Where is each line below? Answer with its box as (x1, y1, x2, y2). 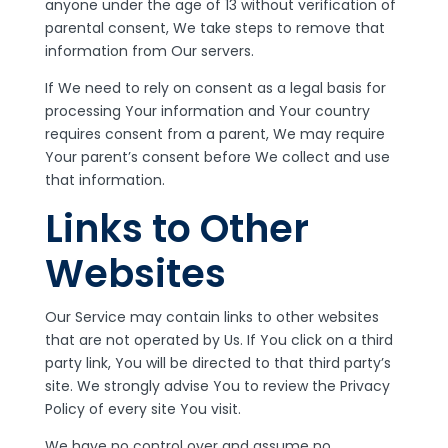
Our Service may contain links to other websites (44, 307, 379, 327)
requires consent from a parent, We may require (44, 124, 385, 144)
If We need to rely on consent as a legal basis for (44, 78, 386, 98)
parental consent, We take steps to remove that (44, 18, 385, 38)
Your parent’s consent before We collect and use (44, 147, 390, 167)
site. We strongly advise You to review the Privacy (44, 376, 390, 396)
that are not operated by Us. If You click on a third (44, 330, 393, 350)
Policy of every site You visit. (44, 399, 241, 419)
